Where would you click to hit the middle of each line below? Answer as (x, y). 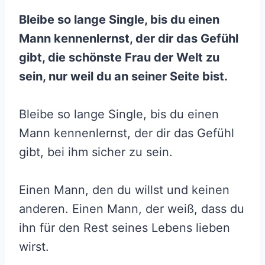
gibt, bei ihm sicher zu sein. (96, 152)
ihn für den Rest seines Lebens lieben (125, 228)
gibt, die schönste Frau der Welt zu (119, 58)
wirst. (34, 247)
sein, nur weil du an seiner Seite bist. (123, 77)
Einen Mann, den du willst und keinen (124, 190)
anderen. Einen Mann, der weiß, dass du (132, 209)
